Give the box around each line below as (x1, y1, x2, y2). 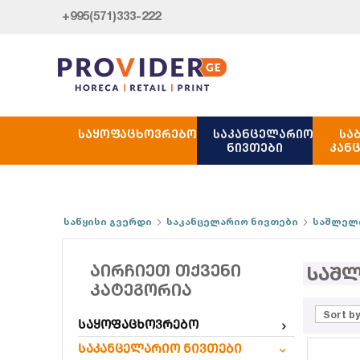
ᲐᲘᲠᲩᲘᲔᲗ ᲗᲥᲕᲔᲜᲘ (90, 261, 241, 280)
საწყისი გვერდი (63, 215, 152, 227)
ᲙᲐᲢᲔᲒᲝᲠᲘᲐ (90, 280, 192, 300)
